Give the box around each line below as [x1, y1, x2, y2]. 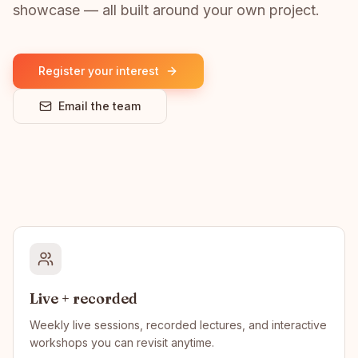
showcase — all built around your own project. [13, 2, 320, 18]
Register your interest [38, 64, 159, 78]
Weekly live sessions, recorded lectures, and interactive [30, 318, 327, 332]
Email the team [58, 99, 141, 113]
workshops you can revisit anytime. [30, 336, 214, 349]
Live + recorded [30, 289, 137, 308]
